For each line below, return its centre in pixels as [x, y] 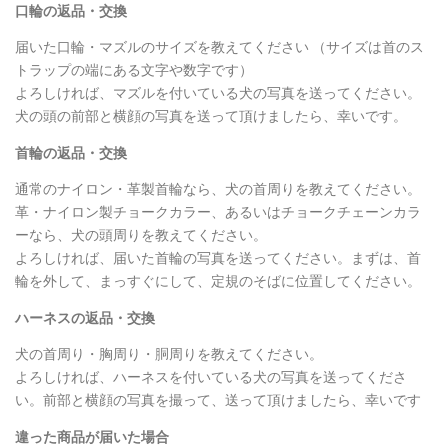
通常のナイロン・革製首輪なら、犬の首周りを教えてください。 [218, 189]
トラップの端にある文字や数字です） [134, 70]
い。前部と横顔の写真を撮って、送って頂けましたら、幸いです [218, 400]
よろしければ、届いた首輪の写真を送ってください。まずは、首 [218, 258]
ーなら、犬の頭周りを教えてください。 [141, 235]
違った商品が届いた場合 [92, 436]
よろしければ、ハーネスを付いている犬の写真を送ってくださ [211, 377]
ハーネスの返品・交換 [85, 317]
